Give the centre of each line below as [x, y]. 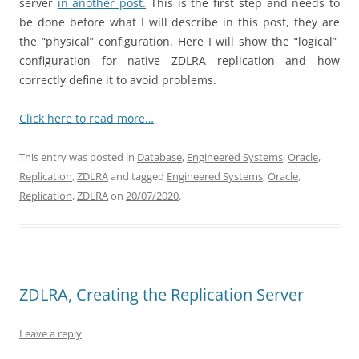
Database [159, 157]
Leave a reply [50, 334]
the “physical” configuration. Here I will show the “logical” [179, 42]
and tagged [137, 177]
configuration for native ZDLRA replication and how [179, 61]
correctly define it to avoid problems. [118, 80]
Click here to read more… [87, 119]
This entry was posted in [78, 157]
